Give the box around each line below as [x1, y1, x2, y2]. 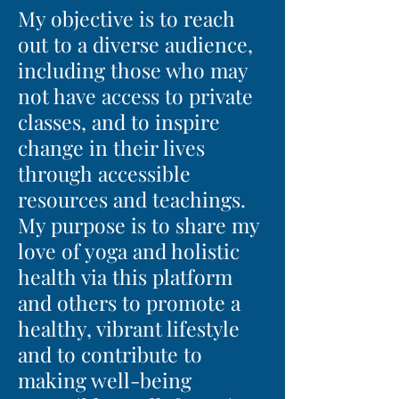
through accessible [18, 159, 191, 187]
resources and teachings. [18, 185, 246, 213]
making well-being [18, 366, 191, 394]
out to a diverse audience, [18, 30, 253, 58]
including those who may [18, 56, 248, 84]
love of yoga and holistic [18, 237, 240, 265]
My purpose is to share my [18, 211, 259, 239]
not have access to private [18, 82, 253, 110]
